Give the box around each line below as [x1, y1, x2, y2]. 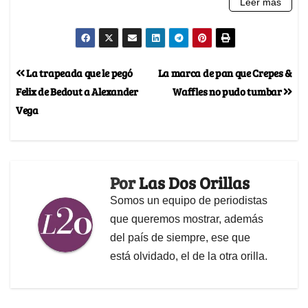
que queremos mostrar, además [110, 213, 263, 225]
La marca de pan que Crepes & [157, 65, 292, 80]
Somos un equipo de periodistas [110, 195, 267, 207]
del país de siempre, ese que [110, 232, 250, 244]
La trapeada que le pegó [24, 65, 133, 80]
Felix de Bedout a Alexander [16, 84, 138, 99]
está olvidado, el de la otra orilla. [110, 250, 267, 263]
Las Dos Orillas [139, 171, 250, 195]
